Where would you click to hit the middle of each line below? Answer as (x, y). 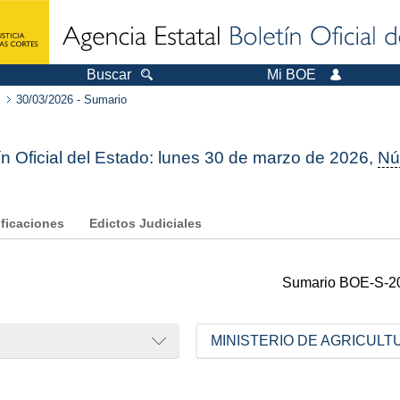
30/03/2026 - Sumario (71, 100)
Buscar (109, 75)
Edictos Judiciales (146, 224)
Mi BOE (292, 75)
